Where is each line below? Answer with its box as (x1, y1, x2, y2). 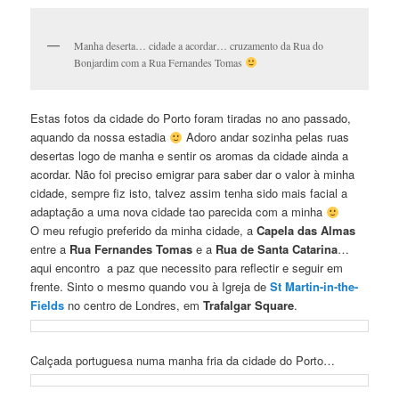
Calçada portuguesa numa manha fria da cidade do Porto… (30, 351, 336, 369)
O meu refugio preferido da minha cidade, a (30, 222, 257, 240)
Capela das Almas (256, 222, 356, 240)
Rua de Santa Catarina (216, 240, 338, 258)
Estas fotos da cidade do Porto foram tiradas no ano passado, (30, 110, 352, 127)
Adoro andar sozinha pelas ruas (182, 128, 349, 146)
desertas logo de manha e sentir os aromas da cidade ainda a (30, 147, 349, 165)
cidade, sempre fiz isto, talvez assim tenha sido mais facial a (30, 184, 348, 202)
